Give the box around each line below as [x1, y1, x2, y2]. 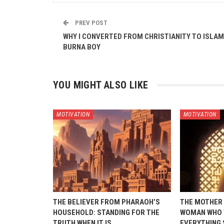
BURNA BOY [63, 42, 100, 51]
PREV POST [73, 19, 107, 26]
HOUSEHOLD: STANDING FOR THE [53, 207, 159, 217]
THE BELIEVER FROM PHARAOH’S [53, 197, 160, 206]
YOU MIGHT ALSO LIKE [53, 79, 148, 91]
